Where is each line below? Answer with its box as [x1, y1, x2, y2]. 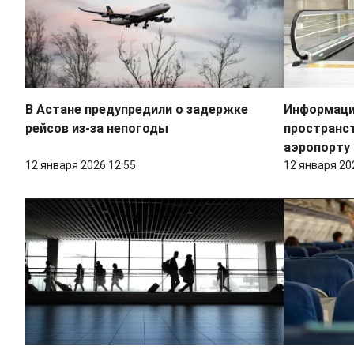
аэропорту [283, 140, 350, 156]
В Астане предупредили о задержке [25, 102, 248, 118]
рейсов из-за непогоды [25, 121, 168, 137]
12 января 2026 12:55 [25, 159, 136, 172]
